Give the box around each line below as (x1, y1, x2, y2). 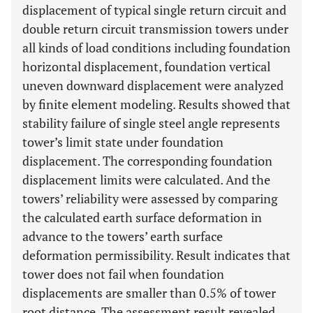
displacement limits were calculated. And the (22, 171, 270, 188)
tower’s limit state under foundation (22, 133, 224, 150)
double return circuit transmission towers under (22, 20, 289, 37)
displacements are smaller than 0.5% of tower (22, 284, 276, 301)
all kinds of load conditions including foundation (22, 39, 291, 56)
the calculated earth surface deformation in (22, 209, 262, 226)
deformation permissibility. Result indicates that (22, 247, 291, 263)
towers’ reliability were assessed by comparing (22, 190, 277, 207)
